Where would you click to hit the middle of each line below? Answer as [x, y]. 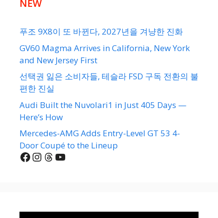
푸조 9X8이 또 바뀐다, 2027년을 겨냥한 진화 [101, 32]
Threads [64, 156]
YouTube [78, 156]
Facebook [44, 156]
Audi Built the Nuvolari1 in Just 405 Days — [103, 105]
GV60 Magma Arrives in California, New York [105, 48]
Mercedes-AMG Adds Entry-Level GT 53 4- [100, 133]
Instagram [58, 156]
